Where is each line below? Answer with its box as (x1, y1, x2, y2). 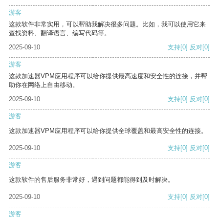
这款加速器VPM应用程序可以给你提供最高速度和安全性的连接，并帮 (9, 72, 207, 80)
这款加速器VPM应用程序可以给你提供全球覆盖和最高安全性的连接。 (9, 127, 207, 135)
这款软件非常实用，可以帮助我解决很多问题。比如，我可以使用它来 (9, 21, 206, 28)
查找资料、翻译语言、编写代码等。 (9, 29, 110, 37)
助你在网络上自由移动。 (9, 81, 79, 89)
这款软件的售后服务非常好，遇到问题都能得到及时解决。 (9, 176, 174, 184)
